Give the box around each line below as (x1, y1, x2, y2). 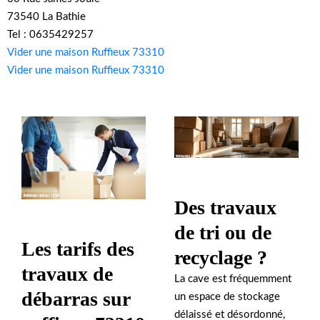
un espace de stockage (174, 291, 280, 303)
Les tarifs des (21, 238, 134, 260)
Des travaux (174, 196, 276, 219)
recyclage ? (174, 246, 267, 269)
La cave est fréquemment (174, 274, 291, 285)
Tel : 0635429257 (7, 29, 94, 40)
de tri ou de (174, 221, 271, 244)
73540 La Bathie (7, 11, 86, 22)
